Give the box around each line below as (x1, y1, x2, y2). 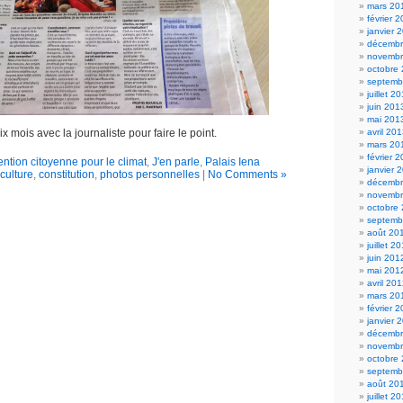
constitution (38, 167, 94, 181)
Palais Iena (205, 155, 260, 168)
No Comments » (207, 167, 287, 181)
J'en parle (152, 155, 200, 168)
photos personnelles (99, 167, 200, 181)
